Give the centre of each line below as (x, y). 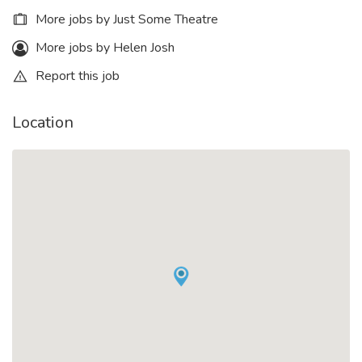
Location (43, 122)
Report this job (76, 76)
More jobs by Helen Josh (103, 47)
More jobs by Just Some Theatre (125, 19)
